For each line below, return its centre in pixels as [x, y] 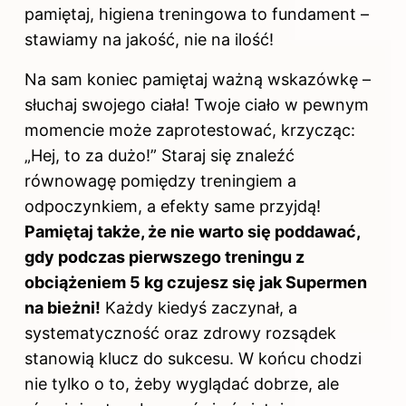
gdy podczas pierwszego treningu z [164, 256]
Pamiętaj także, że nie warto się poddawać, [192, 231]
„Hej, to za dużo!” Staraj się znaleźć [159, 155]
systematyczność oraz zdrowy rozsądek [180, 333]
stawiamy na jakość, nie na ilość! [149, 39]
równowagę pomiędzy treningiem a [160, 180]
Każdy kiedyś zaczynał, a [199, 307]
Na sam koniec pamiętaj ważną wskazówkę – [198, 79]
